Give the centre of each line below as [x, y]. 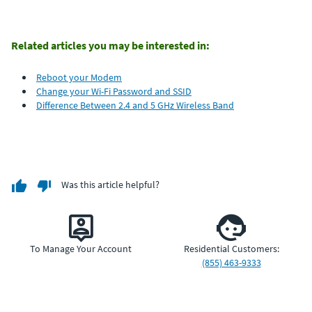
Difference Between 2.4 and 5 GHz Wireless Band [135, 105]
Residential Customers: [231, 248]
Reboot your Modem [79, 77]
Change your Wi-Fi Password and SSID [114, 91]
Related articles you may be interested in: [110, 45]
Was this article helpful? [110, 185]
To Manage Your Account [81, 248]
